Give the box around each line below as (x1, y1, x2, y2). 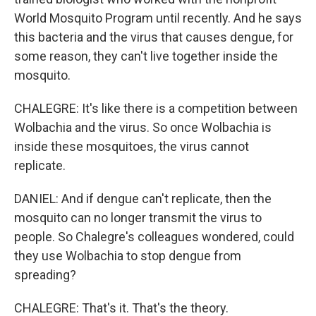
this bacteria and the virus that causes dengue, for (14, 30, 293, 44)
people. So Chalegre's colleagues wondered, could (14, 229, 294, 244)
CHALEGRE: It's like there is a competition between (14, 101, 298, 116)
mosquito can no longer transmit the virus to (14, 210, 262, 225)
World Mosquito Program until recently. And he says (14, 11, 302, 25)
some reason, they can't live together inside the (14, 49, 278, 63)
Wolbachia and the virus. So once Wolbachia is (14, 120, 272, 135)
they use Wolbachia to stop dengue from (14, 248, 241, 263)
